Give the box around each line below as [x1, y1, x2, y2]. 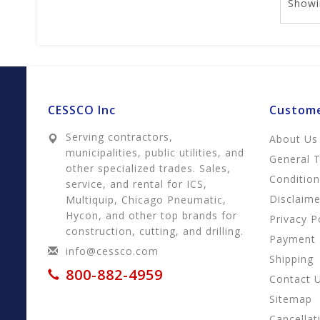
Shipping [269, 252, 314, 266]
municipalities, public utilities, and [66, 146, 244, 159]
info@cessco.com [66, 244, 159, 258]
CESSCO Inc [48, 102, 116, 118]
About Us [269, 132, 318, 146]
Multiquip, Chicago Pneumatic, [66, 193, 226, 206]
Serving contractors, [66, 130, 173, 144]
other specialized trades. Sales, [66, 161, 231, 175]
